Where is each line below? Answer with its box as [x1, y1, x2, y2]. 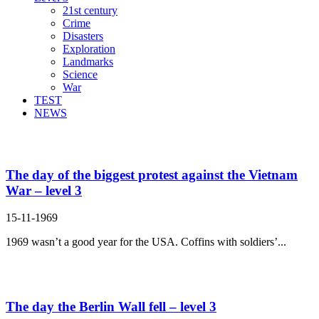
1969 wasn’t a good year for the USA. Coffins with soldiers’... [6, 236, 286, 249]
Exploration [63, 42, 115, 55]
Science [63, 68, 98, 80]
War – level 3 [6, 182, 82, 198]
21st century [63, 4, 117, 16]
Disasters [63, 29, 103, 42]
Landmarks [63, 55, 113, 68]
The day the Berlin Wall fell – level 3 [6, 299, 216, 315]
